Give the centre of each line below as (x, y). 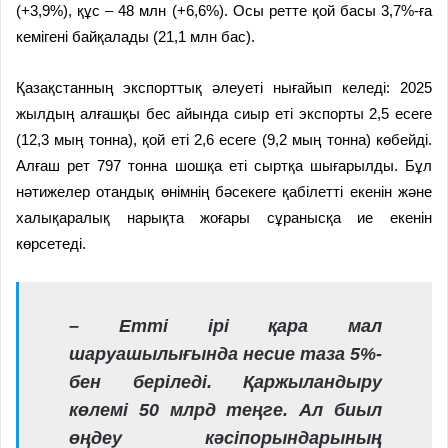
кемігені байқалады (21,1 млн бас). (135, 36)
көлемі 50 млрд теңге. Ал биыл (225, 409)
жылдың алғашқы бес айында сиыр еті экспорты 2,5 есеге (224, 113)
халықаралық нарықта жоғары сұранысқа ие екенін (224, 217)
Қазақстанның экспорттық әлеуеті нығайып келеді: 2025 (224, 87)
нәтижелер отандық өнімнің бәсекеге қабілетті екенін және (224, 191)
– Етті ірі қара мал (225, 325)
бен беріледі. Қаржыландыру (225, 381)
